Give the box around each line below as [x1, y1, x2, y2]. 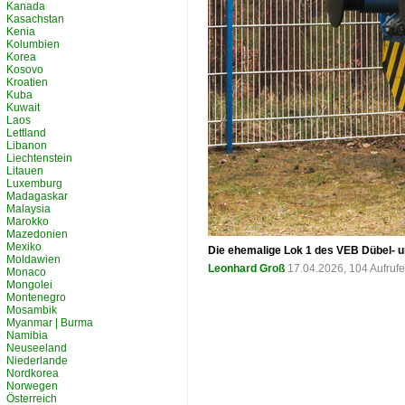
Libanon [6, 139, 47, 152]
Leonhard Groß [208, 262, 287, 275]
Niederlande [6, 354, 68, 367]
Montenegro [6, 291, 66, 304]
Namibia [6, 329, 48, 342]
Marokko [6, 215, 49, 228]
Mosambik [6, 304, 57, 316]
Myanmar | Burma [6, 316, 93, 329]
